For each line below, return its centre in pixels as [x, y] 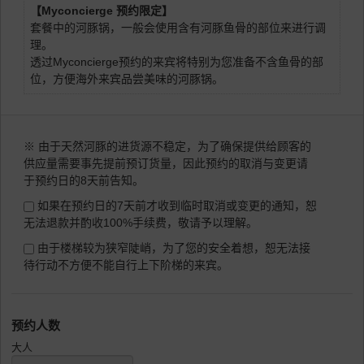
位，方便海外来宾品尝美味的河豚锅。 [127, 79]
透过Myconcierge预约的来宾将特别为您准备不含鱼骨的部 [177, 62]
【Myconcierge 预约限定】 [102, 11]
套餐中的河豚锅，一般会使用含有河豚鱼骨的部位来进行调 [178, 28]
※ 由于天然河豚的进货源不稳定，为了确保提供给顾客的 [167, 147]
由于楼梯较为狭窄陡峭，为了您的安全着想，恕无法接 [172, 248]
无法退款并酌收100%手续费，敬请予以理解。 [141, 223]
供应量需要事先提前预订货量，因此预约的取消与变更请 [166, 164]
